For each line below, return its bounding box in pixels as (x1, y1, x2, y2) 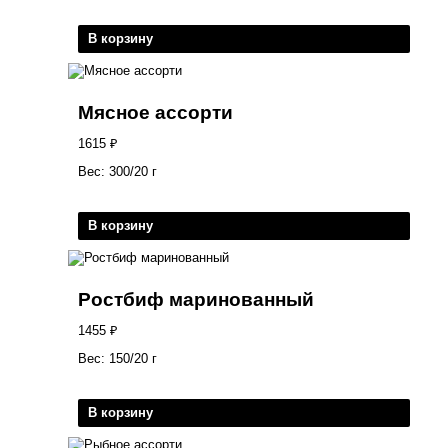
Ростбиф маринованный (78, 289, 314, 311)
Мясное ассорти (78, 102, 233, 124)
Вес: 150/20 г (78, 350, 157, 366)
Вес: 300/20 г (78, 163, 157, 179)
